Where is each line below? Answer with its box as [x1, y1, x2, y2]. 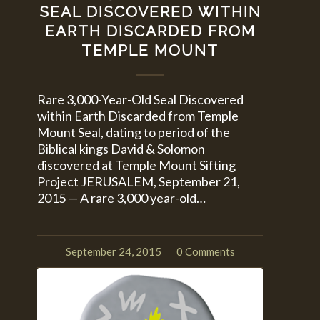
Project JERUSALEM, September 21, [37, 173, 241, 189]
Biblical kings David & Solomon [37, 140, 206, 156]
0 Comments [176, 244, 235, 258]
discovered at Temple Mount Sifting [37, 156, 236, 173]
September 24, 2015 [65, 244, 161, 258]
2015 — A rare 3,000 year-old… [37, 189, 206, 206]
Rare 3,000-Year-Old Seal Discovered [37, 91, 244, 107]
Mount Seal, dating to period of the [37, 124, 231, 140]
